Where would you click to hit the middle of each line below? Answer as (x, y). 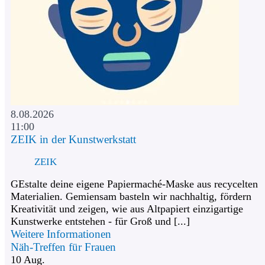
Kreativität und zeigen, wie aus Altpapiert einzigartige (127, 209)
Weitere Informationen (61, 234)
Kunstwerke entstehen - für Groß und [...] (100, 222)
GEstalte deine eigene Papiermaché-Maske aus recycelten (134, 184)
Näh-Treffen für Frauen (63, 247)
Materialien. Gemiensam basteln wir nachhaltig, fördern (131, 197)
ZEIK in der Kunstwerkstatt (73, 139)
